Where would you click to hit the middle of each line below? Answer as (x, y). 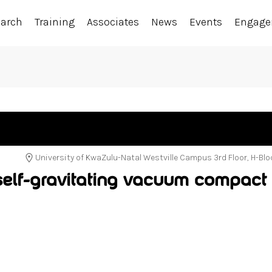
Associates (113, 22)
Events (206, 22)
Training (55, 22)
